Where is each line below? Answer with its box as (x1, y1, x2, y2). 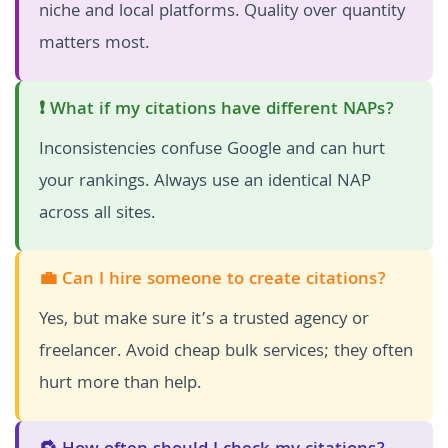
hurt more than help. (39, 370, 201, 400)
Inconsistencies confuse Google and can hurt (39, 136, 385, 166)
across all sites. (39, 200, 155, 230)
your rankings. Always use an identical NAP (39, 168, 371, 198)
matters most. (39, 30, 149, 60)
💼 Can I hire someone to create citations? (39, 266, 386, 296)
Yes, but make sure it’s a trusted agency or (39, 306, 369, 336)
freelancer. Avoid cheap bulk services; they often (39, 338, 413, 368)
